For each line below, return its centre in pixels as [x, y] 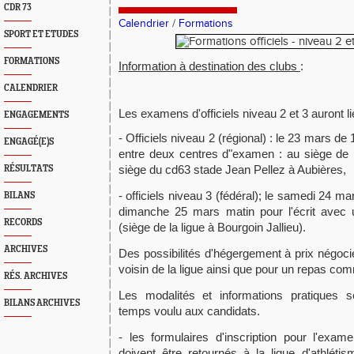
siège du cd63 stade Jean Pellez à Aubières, [232, 169]
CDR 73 [18, 8]
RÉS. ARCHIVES [36, 276]
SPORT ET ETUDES [41, 34]
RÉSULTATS [28, 169]
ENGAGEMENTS [36, 115]
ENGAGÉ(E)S [29, 142]
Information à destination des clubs [209, 66]
